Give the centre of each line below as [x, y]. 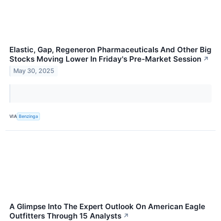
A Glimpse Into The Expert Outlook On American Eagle [107, 206]
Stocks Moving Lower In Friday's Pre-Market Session [105, 59]
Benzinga [29, 116]
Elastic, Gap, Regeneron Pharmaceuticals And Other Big [110, 49]
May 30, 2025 [34, 71]
